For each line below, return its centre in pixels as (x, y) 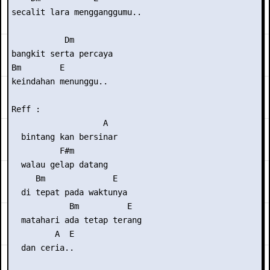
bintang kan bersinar (64, 137)
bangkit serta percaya (62, 54)
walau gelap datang (60, 165)
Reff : (26, 109)
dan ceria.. (43, 248)
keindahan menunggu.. (60, 81)
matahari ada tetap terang (77, 220)
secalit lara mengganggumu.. (77, 12)
